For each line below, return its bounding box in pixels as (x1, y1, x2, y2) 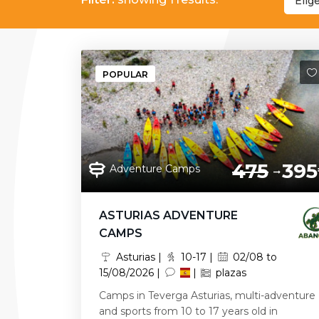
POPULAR (103, 69, 148, 80)
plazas (213, 266, 247, 279)
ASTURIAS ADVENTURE (99, 209, 238, 222)
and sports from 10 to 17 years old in (99, 305, 278, 318)
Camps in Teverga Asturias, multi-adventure (99, 289, 315, 302)
